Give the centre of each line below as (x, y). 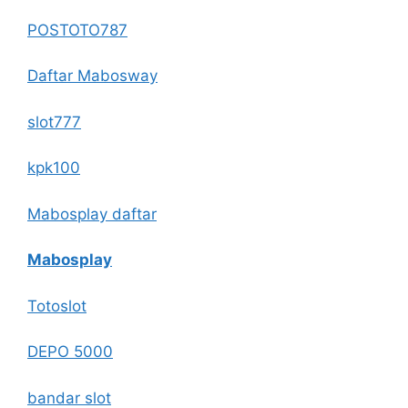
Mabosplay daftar (92, 214)
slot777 (54, 122)
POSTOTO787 (77, 30)
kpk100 (54, 168)
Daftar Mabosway (92, 76)
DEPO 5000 (70, 352)
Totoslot (57, 306)
